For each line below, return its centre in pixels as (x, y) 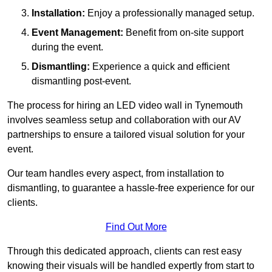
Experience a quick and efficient (160, 66)
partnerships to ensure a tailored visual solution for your (126, 134)
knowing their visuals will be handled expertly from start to (131, 265)
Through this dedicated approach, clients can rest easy (124, 251)
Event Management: (77, 32)
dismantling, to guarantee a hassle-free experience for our (131, 188)
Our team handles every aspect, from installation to (116, 173)
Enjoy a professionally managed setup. (170, 13)
